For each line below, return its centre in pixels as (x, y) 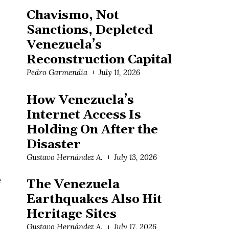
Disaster (54, 144)
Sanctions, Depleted (90, 30)
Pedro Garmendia (57, 72)
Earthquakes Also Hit (95, 200)
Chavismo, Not (73, 15)
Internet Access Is (84, 115)
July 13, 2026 (135, 157)
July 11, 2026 (119, 72)
